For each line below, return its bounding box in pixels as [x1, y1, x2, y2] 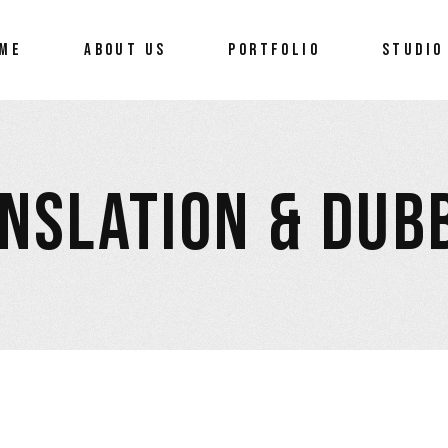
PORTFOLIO [228, 39, 320, 60]
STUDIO [382, 39, 444, 60]
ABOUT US [84, 39, 167, 60]
